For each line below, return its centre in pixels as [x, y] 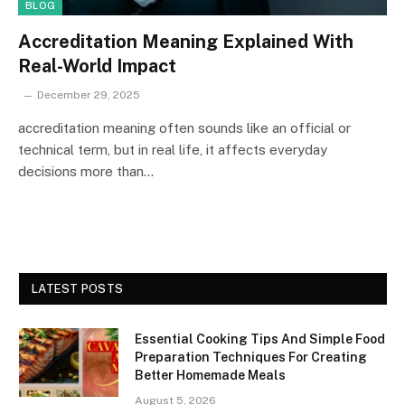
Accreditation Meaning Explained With [186, 41]
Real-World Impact [97, 66]
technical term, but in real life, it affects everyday [173, 149]
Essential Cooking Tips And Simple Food [260, 339]
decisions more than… [86, 171]
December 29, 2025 [89, 94]
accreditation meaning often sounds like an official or [184, 127]
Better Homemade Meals [210, 375]
